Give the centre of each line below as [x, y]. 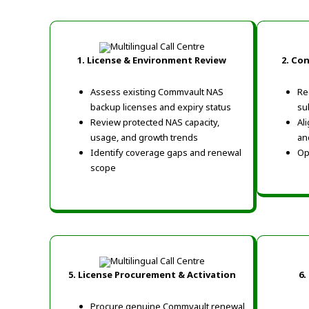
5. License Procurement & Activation [152, 274]
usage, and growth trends [144, 137]
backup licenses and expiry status [161, 107]
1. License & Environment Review [152, 60]
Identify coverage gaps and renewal [166, 152]
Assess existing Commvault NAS [157, 91]
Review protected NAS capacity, [155, 122]
